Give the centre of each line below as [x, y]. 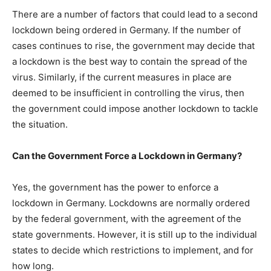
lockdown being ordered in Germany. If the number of [126, 30]
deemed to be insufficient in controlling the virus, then [128, 93]
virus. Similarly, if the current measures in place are [122, 77]
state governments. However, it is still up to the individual [135, 234]
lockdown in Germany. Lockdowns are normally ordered [131, 203]
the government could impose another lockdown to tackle [135, 109]
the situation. [40, 124]
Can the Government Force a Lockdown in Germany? [127, 156]
